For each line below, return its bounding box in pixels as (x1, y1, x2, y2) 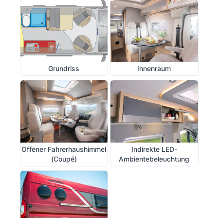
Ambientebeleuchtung (119, 154, 190, 163)
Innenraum (137, 64, 171, 73)
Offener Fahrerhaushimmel (21, 145, 107, 153)
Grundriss (48, 64, 80, 73)
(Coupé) (51, 154, 77, 163)
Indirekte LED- (131, 145, 177, 153)
